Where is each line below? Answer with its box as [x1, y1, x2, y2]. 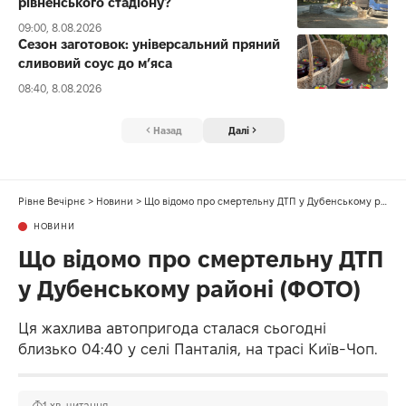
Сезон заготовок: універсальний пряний [18, 35, 280, 52]
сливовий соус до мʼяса [18, 54, 172, 71]
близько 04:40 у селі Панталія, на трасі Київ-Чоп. [18, 341, 378, 358]
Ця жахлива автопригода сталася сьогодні [18, 320, 326, 337]
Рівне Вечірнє [18, 196, 85, 208]
